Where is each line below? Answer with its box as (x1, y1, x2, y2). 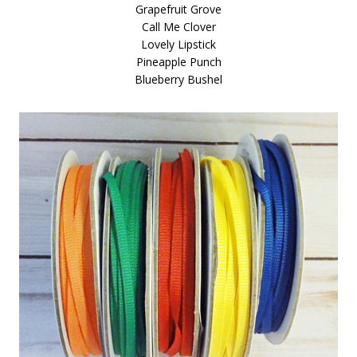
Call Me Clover (141, 19, 216, 34)
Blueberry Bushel (135, 72, 222, 87)
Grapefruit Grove (135, 2, 222, 17)
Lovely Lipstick (141, 37, 216, 52)
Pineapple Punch (135, 54, 222, 69)
